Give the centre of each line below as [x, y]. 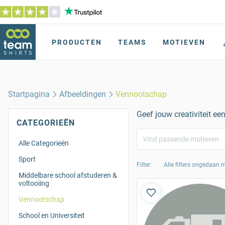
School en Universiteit [52, 215]
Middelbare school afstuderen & [68, 175]
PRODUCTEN [77, 42]
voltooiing [34, 183]
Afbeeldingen [83, 94]
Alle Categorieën [44, 143]
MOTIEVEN [184, 42]
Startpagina [29, 94]
